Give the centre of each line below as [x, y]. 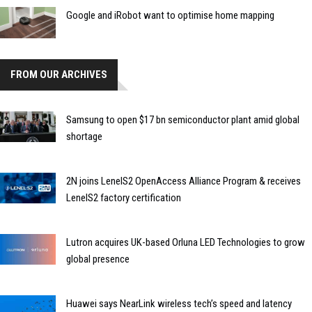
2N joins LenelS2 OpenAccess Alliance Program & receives [184, 181]
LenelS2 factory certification [124, 197]
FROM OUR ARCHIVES [59, 74]
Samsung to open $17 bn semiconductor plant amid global [183, 119]
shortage [84, 136]
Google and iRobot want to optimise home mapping [170, 15]
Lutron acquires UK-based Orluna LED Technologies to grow [186, 242]
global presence [98, 259]
